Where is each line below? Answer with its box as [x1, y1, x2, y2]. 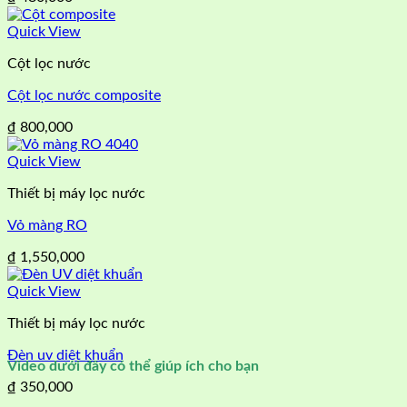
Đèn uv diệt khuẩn [7, 347, 124, 362]
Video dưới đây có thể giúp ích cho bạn [7, 358, 259, 373]
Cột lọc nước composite [7, 87, 161, 103]
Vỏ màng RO [7, 217, 87, 233]
